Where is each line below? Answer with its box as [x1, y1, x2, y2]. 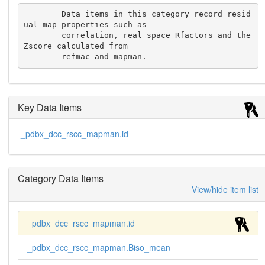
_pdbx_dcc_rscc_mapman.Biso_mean [27, 241, 170, 253]
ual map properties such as [24, 20, 147, 30]
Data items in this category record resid [24, 9, 62, 19]
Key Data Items [17, 100, 82, 114]
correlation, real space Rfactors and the [24, 31, 62, 40]
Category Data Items [17, 171, 104, 185]
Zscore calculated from [24, 41, 128, 51]
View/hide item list [191, 183, 258, 195]
